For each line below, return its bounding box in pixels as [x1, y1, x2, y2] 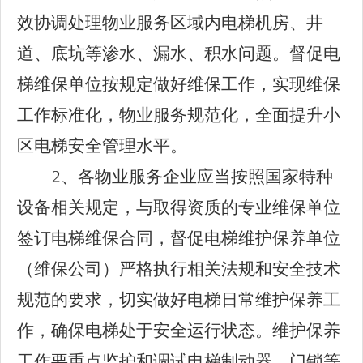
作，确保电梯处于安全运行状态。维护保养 [17, 321, 340, 340]
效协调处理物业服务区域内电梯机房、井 [17, 13, 323, 32]
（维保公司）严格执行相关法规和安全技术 [17, 259, 340, 279]
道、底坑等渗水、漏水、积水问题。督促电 [17, 44, 340, 63]
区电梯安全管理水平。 [17, 136, 187, 156]
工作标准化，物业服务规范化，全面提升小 [17, 105, 340, 125]
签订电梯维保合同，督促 [17, 228, 204, 248]
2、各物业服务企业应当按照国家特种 [52, 167, 333, 186]
